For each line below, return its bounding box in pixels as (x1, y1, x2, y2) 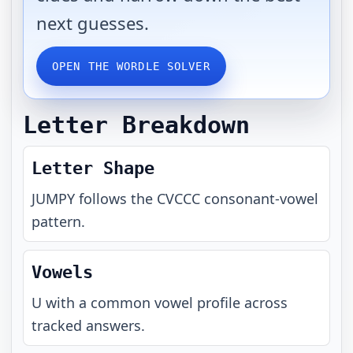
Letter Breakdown (23, 111, 250, 139)
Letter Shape (32, 158, 154, 178)
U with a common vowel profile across (32, 293, 288, 312)
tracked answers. (32, 316, 145, 335)
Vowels (32, 262, 93, 282)
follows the (75, 189, 157, 208)
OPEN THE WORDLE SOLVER (52, 60, 210, 72)
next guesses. (36, 11, 149, 35)
